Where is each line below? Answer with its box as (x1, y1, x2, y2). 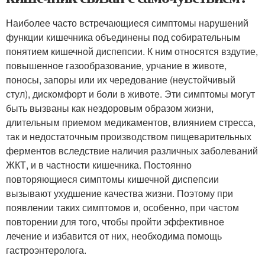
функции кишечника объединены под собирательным (6, 30, 240, 44)
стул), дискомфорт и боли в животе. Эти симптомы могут (6, 87, 255, 101)
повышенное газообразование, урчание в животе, (6, 59, 227, 72)
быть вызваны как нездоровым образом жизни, (6, 101, 214, 115)
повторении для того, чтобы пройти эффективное (6, 215, 224, 228)
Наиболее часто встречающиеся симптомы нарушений (6, 16, 248, 30)
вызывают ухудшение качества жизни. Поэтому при (6, 186, 233, 200)
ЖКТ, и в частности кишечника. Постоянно (6, 158, 192, 172)
